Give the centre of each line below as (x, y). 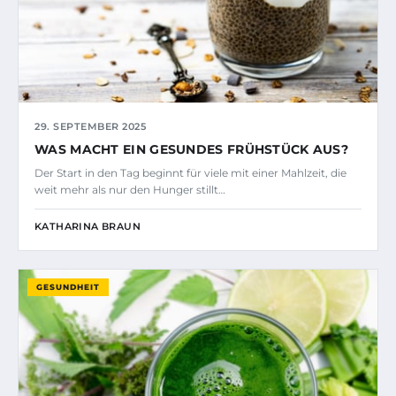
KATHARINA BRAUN (88, 226)
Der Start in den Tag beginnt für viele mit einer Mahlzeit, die (190, 172)
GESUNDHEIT (68, 286)
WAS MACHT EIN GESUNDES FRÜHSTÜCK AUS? (192, 149)
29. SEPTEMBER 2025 (90, 126)
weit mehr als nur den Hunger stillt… (130, 189)
